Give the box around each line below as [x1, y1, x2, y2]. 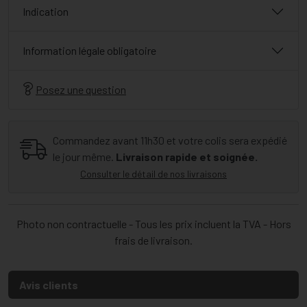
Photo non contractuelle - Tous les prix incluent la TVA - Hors [16, 217, 291, 231]
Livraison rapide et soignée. [116, 150, 258, 164]
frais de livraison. [114, 234, 193, 247]
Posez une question [36, 83, 126, 97]
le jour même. [53, 150, 114, 164]
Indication [23, 5, 69, 19]
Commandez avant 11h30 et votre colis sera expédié [53, 134, 287, 147]
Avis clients [19, 278, 78, 292]
